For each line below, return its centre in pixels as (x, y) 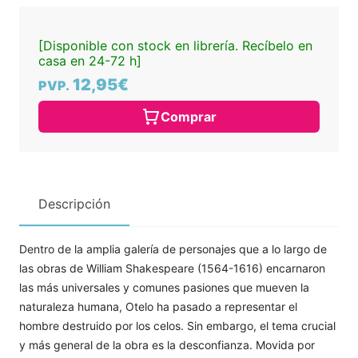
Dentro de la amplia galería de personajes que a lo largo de (173, 249)
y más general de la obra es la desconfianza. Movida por (167, 345)
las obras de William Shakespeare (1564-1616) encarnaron (172, 268)
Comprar (189, 117)
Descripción (74, 204)
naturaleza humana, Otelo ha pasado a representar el (158, 306)
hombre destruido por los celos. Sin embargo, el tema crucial (177, 326)
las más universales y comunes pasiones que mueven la (164, 287)
